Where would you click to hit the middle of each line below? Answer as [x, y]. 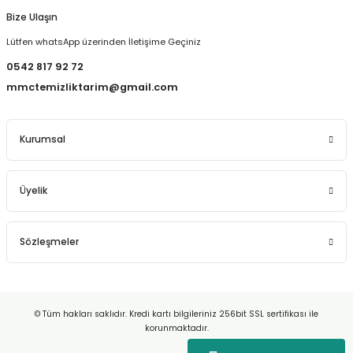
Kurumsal [43, 139]
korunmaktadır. [176, 328]
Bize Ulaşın [32, 17]
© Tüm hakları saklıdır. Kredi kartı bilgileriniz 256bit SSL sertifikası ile [176, 314]
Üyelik [33, 191]
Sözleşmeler [49, 242]
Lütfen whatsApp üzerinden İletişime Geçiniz [104, 42]
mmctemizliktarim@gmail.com [92, 87]
